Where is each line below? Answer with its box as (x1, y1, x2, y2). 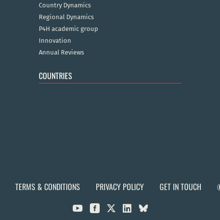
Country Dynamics (38, 1, 91, 9)
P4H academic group (38, 25, 98, 33)
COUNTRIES (38, 70, 72, 82)
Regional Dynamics (38, 13, 94, 21)
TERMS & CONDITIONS (15, 181, 80, 193)
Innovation (38, 37, 71, 45)
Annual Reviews (38, 49, 84, 56)
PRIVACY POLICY (96, 181, 144, 193)
